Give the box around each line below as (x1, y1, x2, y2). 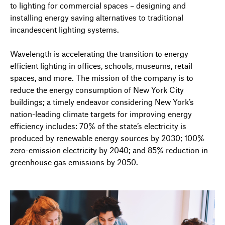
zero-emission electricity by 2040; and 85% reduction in (10, 145, 208, 155)
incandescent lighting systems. (10, 24, 119, 34)
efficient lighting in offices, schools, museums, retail (10, 60, 192, 70)
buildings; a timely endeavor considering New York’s (10, 96, 194, 106)
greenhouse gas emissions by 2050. (10, 157, 138, 167)
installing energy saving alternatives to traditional (10, 12, 183, 22)
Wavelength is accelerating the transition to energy (10, 48, 188, 58)
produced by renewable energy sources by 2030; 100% (10, 133, 204, 143)
